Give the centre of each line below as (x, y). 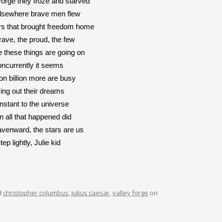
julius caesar (90, 193)
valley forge (130, 193)
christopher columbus (36, 193)
